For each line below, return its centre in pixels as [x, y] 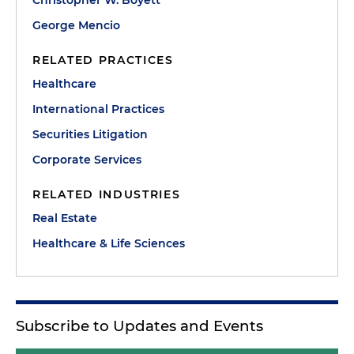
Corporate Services [87, 160]
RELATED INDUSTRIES [107, 194]
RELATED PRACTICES [103, 60]
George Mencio [76, 25]
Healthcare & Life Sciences [109, 243]
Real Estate [65, 218]
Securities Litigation [90, 134]
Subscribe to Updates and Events [139, 326]
